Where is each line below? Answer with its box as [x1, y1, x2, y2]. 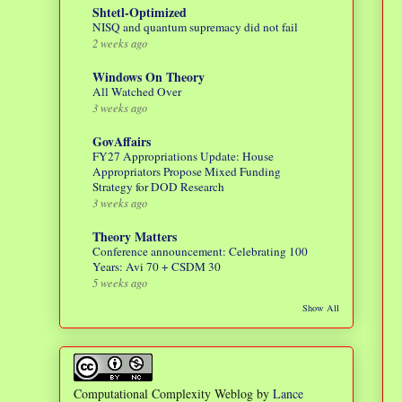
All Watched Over [92, 83, 181, 100]
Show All [302, 301, 339, 315]
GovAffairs [92, 132, 151, 152]
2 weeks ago [92, 35, 147, 51]
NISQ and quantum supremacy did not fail [92, 19, 298, 36]
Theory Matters [92, 227, 177, 247]
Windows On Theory [92, 67, 205, 87]
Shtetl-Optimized [92, 3, 187, 22]
